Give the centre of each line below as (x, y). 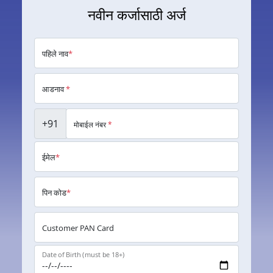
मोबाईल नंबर (91, 125)
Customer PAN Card (78, 228)
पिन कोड (54, 193)
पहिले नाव (55, 54)
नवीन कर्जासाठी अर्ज (136, 15)
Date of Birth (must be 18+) (83, 255)
